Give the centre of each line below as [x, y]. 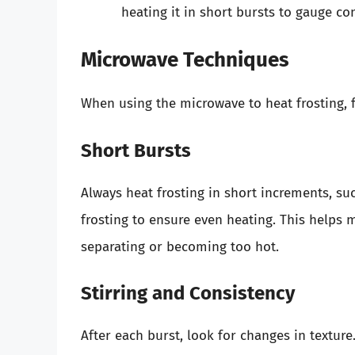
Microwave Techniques [185, 60]
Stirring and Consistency [188, 294]
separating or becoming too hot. [180, 246]
